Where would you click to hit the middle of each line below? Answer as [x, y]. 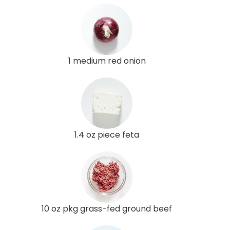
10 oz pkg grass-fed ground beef [107, 208]
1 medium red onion [107, 61]
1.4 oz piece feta [107, 135]
